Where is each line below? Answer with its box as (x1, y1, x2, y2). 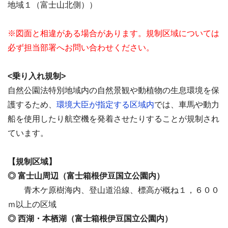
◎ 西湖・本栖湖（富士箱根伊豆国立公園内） (8, 214, 173, 223)
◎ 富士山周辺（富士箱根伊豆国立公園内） (8, 171, 164, 180)
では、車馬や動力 (154, 100, 219, 109)
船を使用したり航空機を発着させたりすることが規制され (8, 114, 219, 123)
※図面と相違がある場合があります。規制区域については (8, 28, 219, 38)
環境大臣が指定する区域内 (56, 100, 154, 109)
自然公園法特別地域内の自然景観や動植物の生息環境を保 (8, 85, 219, 95)
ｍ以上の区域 (8, 199, 56, 209)
